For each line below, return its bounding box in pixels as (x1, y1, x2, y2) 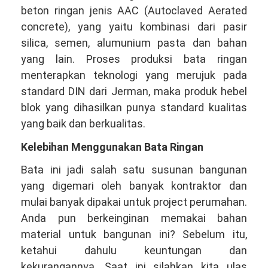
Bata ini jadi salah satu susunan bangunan (21, 163, 247, 176)
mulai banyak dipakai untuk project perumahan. (21, 196, 247, 208)
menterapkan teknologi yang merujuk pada (21, 69, 247, 81)
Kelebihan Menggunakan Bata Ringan (21, 140, 203, 153)
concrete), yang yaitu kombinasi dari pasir (21, 20, 247, 33)
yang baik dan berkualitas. (21, 117, 145, 130)
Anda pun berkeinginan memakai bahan (21, 212, 247, 224)
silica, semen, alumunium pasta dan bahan (21, 36, 247, 49)
